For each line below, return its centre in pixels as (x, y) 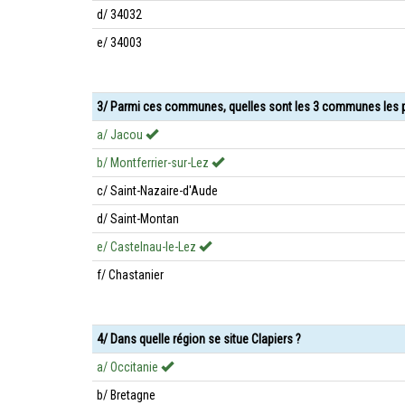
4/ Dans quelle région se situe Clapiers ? (199, 339)
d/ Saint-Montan (138, 219)
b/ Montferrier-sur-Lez (154, 163)
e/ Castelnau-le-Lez (148, 247)
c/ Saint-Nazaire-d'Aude (157, 191)
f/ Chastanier (130, 275)
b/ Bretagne (126, 395)
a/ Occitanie (129, 367)
